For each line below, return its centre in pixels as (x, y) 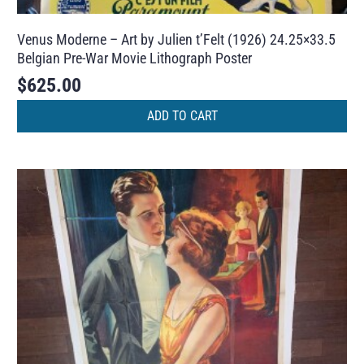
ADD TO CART (182, 116)
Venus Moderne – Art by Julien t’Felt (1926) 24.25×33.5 (177, 39)
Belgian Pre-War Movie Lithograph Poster (135, 58)
